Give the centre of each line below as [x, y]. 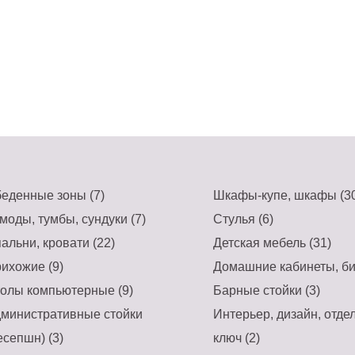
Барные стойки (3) [266, 290]
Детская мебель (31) [272, 243]
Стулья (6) [243, 219]
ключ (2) [236, 338]
